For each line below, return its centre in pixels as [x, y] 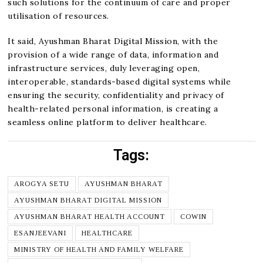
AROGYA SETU [42, 183]
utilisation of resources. [58, 16]
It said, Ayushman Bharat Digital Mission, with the [113, 41]
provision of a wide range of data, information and [113, 54]
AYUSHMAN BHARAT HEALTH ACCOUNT [90, 216]
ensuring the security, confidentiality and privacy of [116, 95]
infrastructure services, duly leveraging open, [104, 68]
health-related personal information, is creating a [113, 108]
